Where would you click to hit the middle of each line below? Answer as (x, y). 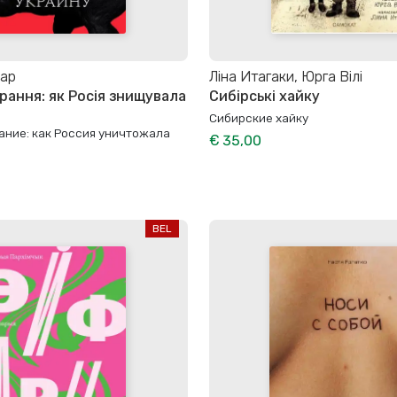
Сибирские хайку (259, 118)
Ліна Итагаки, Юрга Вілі (286, 77)
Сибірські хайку (265, 97)
